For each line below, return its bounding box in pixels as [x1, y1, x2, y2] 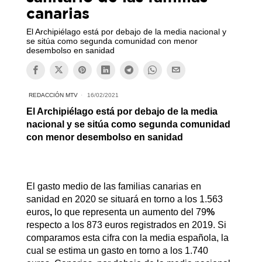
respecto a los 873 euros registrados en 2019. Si [26, 219, 226, 230]
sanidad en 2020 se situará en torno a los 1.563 [26, 194, 223, 204]
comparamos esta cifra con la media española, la [26, 232, 229, 243]
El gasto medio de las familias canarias [26, 181, 188, 191]
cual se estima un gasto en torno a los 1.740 [26, 245, 208, 256]
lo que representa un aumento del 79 [54, 206, 206, 217]
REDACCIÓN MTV [28, 91, 78, 98]
